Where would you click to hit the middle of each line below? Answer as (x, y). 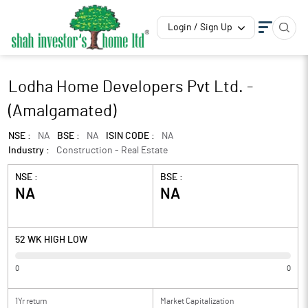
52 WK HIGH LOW (51, 240)
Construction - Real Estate (112, 151)
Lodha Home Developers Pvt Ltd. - (131, 87)
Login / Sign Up (200, 27)
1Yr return (31, 301)
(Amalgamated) (62, 111)
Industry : (29, 151)
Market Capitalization (197, 301)
